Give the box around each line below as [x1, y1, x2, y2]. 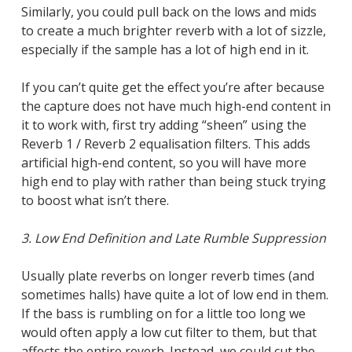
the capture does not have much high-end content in [20, 97, 331, 115]
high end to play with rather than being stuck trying [20, 173, 326, 191]
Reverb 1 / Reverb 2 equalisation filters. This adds [20, 135, 310, 153]
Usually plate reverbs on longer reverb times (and [20, 267, 314, 285]
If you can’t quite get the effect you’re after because [20, 79, 324, 97]
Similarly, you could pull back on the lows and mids [20, 3, 317, 21]
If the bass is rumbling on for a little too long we [20, 305, 306, 323]
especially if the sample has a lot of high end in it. [20, 41, 309, 59]
